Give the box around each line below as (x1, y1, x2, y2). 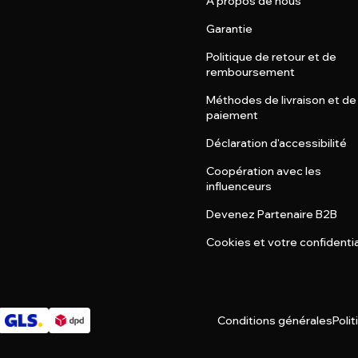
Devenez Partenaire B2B (205, 207, 337, 221)
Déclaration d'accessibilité (205, 136, 347, 150)
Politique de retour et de (205, 50, 336, 64)
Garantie (205, 22, 253, 36)
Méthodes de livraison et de (205, 93, 356, 107)
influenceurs (205, 179, 272, 193)
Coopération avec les (205, 164, 321, 178)
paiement (205, 108, 258, 122)
